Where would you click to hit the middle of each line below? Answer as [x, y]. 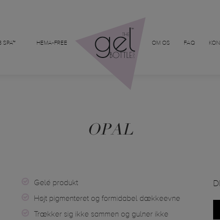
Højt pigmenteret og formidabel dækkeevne [107, 199]
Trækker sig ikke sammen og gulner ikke [101, 215]
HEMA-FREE [52, 43]
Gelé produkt [56, 183]
